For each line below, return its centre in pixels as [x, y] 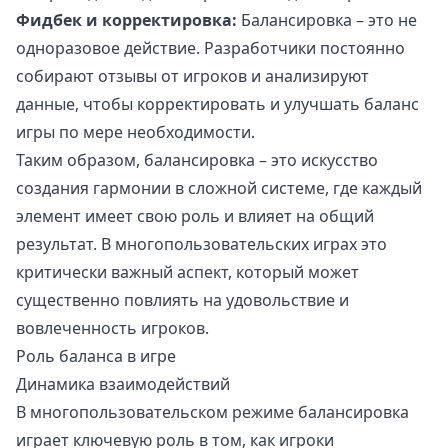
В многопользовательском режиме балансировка [212, 412]
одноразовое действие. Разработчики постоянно [210, 48]
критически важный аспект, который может [187, 272]
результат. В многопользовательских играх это [201, 244]
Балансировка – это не [327, 20]
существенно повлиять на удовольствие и [182, 300]
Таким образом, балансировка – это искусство [197, 160]
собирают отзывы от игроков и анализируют [192, 76]
